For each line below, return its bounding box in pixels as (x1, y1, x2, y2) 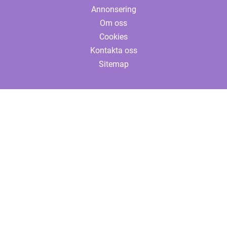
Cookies (99, 32, 128, 42)
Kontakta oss (90, 46, 137, 56)
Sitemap (98, 59, 129, 69)
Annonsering (91, 5, 136, 15)
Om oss (100, 18, 127, 28)
